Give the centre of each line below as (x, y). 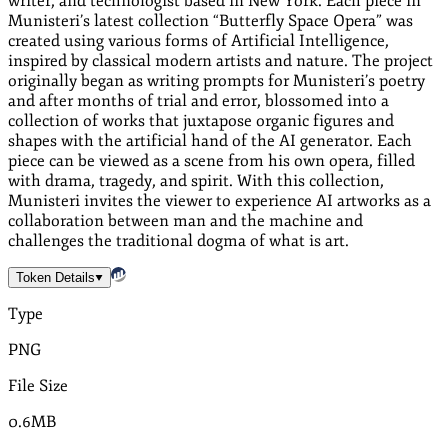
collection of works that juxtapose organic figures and (201, 120)
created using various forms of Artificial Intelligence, (198, 40)
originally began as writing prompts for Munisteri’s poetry (216, 80)
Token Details (55, 277)
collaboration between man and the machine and (185, 220)
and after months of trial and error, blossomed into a (198, 100)
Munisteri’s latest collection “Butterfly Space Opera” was (210, 20)
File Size (38, 385)
